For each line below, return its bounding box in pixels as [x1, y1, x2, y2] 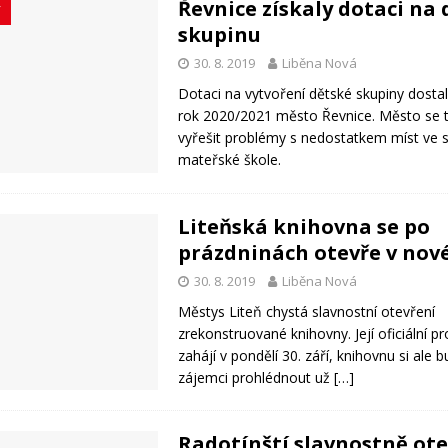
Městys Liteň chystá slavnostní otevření [178, 301, 436, 321]
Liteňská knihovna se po [178, 212, 431, 240]
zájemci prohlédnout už [178, 367, 335, 387]
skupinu [178, 21, 262, 48]
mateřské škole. [178, 150, 282, 169]
